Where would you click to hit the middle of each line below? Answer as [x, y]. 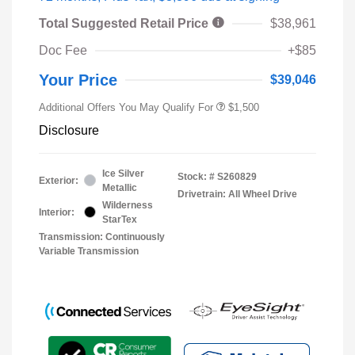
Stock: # [196, 176]
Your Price [78, 80]
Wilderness [128, 205]
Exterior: [59, 180]
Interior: [57, 212]
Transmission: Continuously [102, 237]
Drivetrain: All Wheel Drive [237, 194]
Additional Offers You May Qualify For [126, 107]
